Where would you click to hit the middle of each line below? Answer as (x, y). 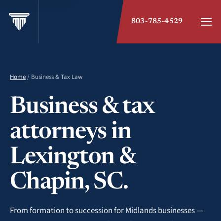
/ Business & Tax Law (54, 77)
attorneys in (71, 133)
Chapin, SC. (69, 183)
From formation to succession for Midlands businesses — (107, 211)
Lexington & (73, 158)
